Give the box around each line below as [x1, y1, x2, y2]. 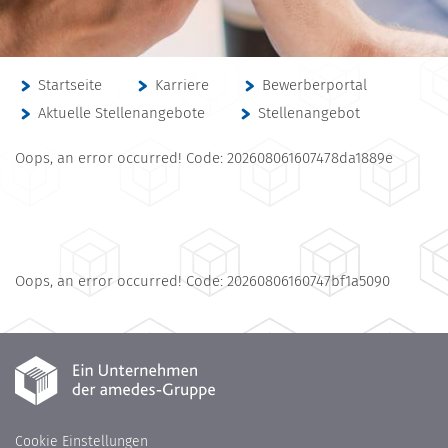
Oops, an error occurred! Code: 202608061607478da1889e [15, 149, 393, 168]
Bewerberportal [262, 76, 367, 95]
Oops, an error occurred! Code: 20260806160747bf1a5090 [15, 272, 390, 291]
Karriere [155, 76, 209, 95]
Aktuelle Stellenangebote [38, 104, 205, 123]
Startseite [38, 76, 102, 95]
